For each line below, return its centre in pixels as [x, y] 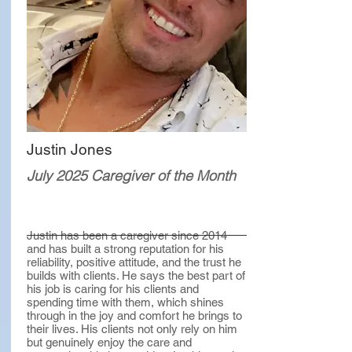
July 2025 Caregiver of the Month [131, 176]
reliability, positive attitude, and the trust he [134, 262]
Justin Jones [70, 149]
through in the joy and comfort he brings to [134, 315]
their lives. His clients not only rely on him [132, 329]
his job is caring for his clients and [113, 289]
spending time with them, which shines [125, 302]
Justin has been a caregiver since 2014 [127, 235]
